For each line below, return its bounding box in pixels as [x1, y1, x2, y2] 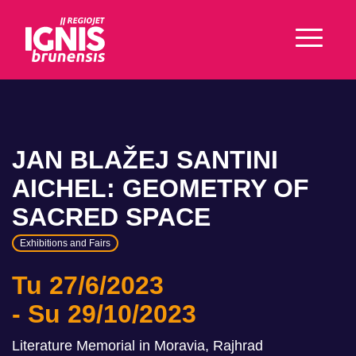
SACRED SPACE [12, 203, 211, 231]
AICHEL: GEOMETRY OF [12, 174, 309, 203]
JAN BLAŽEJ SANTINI [12, 145, 278, 174]
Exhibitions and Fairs [20, 238, 110, 249]
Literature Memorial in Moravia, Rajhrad [12, 338, 263, 354]
